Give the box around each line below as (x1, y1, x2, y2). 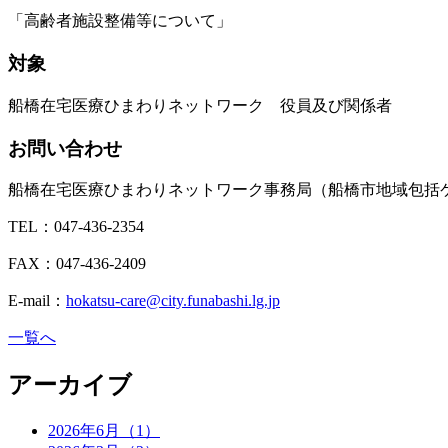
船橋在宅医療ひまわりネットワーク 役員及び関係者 (8, 96, 392, 114)
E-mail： (8, 292, 66, 310)
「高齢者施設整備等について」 (8, 12, 232, 30)
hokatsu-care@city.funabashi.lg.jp (66, 292, 280, 310)
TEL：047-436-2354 (8, 218, 144, 236)
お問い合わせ (8, 137, 122, 159)
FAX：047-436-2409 (8, 255, 146, 273)
